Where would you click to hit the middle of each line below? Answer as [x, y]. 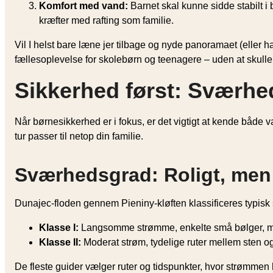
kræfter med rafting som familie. [106, 20]
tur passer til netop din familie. [79, 136]
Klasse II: [60, 242]
